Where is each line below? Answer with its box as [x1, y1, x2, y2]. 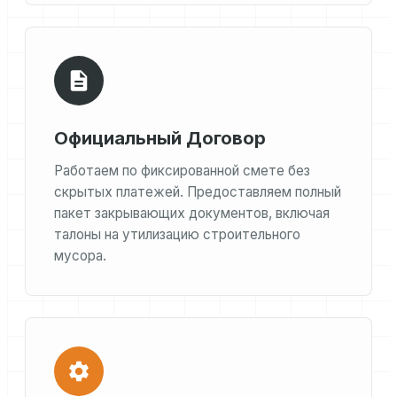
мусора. [54, 247, 106, 265]
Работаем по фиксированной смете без [54, 162, 310, 180]
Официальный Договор [54, 128, 267, 150]
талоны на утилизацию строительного [54, 226, 300, 244]
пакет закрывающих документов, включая [54, 205, 330, 222]
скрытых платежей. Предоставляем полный [54, 183, 341, 201]
